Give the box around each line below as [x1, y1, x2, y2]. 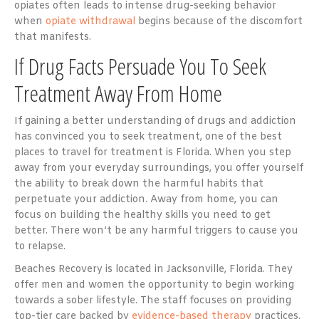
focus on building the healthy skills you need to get [14, 208, 271, 222]
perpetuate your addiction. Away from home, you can [14, 192, 278, 206]
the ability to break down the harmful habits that [14, 177, 263, 191]
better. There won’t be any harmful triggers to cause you [14, 224, 298, 238]
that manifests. [14, 30, 91, 44]
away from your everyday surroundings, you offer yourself [14, 161, 303, 175]
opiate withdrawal [46, 14, 135, 28]
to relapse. [14, 239, 66, 253]
